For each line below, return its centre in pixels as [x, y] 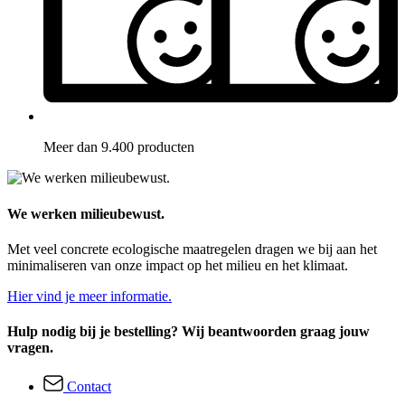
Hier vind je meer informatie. [89, 296]
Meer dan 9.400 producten [119, 147]
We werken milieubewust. [86, 213]
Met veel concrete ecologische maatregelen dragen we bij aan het [192, 249]
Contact [89, 387]
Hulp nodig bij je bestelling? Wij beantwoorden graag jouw [188, 332]
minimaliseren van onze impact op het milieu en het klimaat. [178, 265]
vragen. [30, 348]
